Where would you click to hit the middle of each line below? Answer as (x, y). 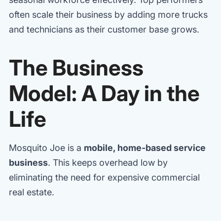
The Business (76, 67)
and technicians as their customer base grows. (104, 29)
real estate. (32, 192)
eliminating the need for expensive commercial (104, 177)
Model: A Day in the (104, 93)
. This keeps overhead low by (108, 162)
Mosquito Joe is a (46, 147)
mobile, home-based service (145, 147)
